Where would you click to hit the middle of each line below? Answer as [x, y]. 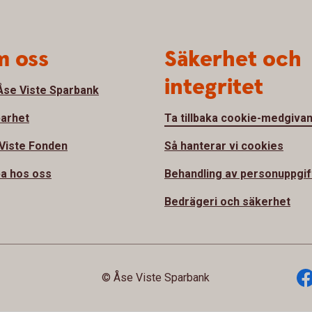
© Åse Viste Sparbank [156, 278]
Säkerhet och [233, 60]
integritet [214, 88]
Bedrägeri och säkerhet [227, 202]
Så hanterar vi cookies [224, 146]
